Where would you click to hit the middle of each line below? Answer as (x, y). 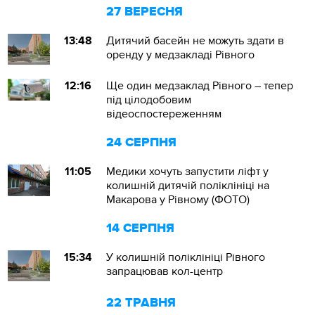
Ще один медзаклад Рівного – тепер (200, 85)
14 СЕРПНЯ (141, 228)
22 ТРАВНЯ (141, 303)
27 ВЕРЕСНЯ (145, 12)
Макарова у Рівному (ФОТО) (178, 199)
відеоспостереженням (164, 114)
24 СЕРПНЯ (142, 142)
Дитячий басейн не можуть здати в (195, 41)
